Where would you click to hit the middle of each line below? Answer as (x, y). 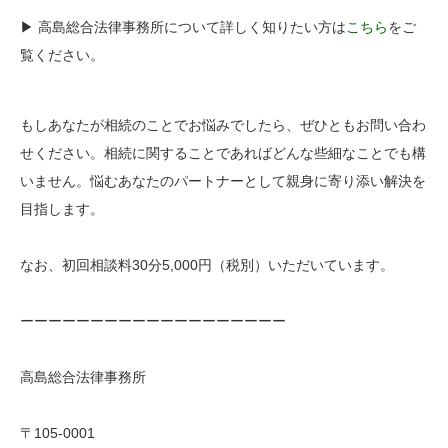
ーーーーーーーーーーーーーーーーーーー (153, 321)
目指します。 (62, 209)
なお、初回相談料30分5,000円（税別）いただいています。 (207, 265)
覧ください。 (62, 55)
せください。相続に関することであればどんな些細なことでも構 (223, 153)
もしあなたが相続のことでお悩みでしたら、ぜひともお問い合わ (223, 125)
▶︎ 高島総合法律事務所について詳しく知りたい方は (183, 27)
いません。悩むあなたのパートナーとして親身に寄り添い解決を (223, 181)
